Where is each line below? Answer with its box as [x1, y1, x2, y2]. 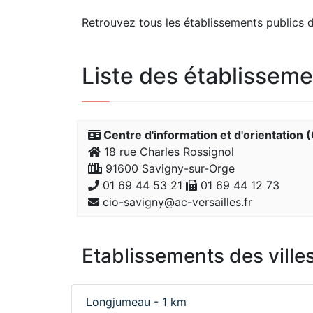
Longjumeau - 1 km [86, 295, 187, 309]
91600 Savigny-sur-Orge [102, 161, 235, 175]
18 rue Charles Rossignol [101, 145, 234, 159]
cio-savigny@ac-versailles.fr [99, 195, 252, 209]
